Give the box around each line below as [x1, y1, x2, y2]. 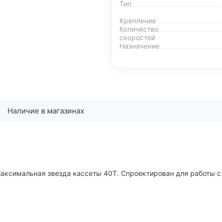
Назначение [119, 41, 160, 50]
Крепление [119, 16, 156, 25]
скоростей [119, 33, 155, 42]
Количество [119, 24, 159, 33]
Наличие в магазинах [7, 106, 84, 115]
